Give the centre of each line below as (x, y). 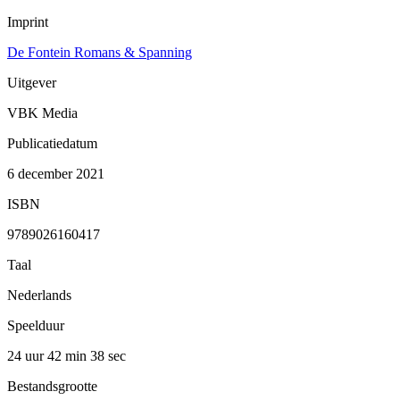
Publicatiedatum (52, 143)
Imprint (28, 21)
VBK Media (42, 112)
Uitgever (32, 82)
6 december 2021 (56, 173)
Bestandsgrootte (52, 386)
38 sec (108, 355)
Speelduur (36, 325)
